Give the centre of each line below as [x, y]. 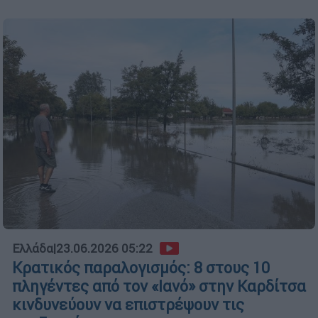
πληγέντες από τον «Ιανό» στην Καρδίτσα [159, 286]
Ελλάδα [33, 248]
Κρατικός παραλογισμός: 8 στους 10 [141, 268]
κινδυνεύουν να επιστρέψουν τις [128, 305]
